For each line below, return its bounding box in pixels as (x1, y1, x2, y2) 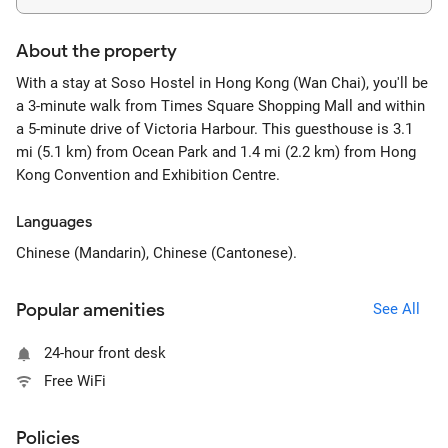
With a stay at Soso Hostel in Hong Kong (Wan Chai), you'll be (16, 74, 428, 92)
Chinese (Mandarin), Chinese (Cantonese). (16, 244, 297, 262)
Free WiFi (44, 372, 106, 390)
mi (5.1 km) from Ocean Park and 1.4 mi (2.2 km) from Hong (16, 143, 416, 161)
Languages (16, 213, 92, 231)
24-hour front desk (44, 344, 166, 362)
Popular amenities (16, 299, 165, 321)
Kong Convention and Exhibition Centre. (16, 166, 280, 184)
